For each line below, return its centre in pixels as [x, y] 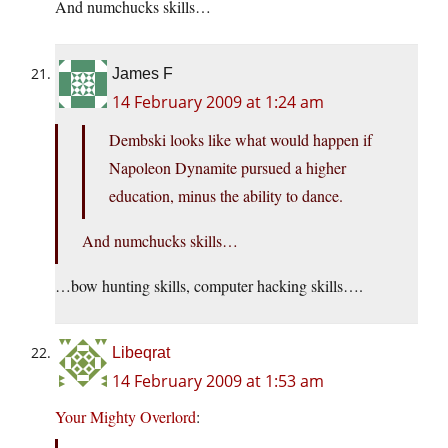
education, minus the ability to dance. [226, 196]
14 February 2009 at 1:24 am [218, 102]
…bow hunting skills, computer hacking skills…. [209, 286]
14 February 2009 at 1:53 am [218, 381]
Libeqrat [141, 353]
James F [142, 74]
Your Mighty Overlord [125, 417]
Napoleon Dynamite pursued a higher [227, 168]
